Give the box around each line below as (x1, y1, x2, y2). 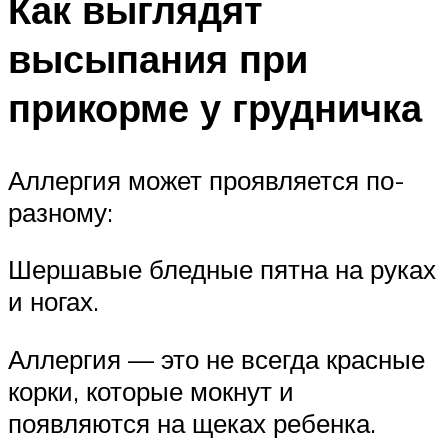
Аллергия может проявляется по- (8, 163, 405, 196)
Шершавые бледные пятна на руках (8, 253, 436, 286)
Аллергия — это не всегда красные (8, 342, 425, 375)
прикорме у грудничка (8, 82, 422, 132)
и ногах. (8, 285, 99, 318)
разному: (8, 195, 113, 228)
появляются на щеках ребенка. (8, 406, 376, 439)
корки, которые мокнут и (8, 374, 294, 407)
